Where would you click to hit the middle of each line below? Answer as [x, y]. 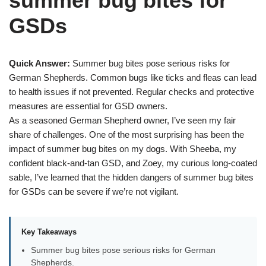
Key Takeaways [49, 232]
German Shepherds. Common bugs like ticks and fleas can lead [133, 77]
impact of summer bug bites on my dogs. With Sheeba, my [123, 148]
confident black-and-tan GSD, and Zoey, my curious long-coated [133, 163]
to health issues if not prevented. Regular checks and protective [132, 91]
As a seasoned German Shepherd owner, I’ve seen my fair [122, 120]
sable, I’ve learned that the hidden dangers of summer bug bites [131, 177]
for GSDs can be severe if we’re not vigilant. [94, 191]
